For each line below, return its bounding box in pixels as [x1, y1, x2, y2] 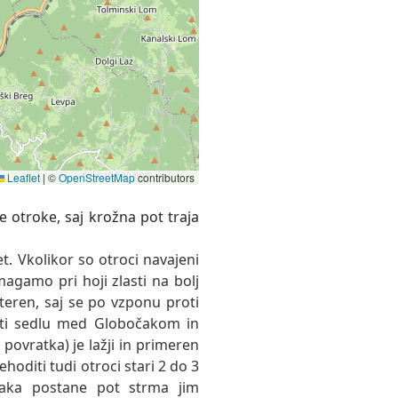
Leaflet [4, 170, 40, 186]
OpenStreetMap [59, 170, 135, 186]
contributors [135, 170, 195, 186]
